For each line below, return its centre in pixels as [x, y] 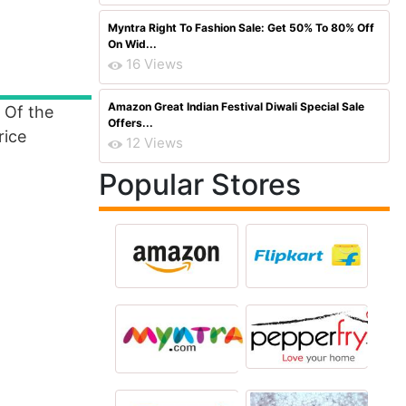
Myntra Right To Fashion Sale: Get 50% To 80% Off [241, 28]
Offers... [130, 123]
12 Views [155, 143]
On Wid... [132, 44]
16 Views [155, 64]
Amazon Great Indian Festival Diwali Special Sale [236, 106]
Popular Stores [200, 184]
